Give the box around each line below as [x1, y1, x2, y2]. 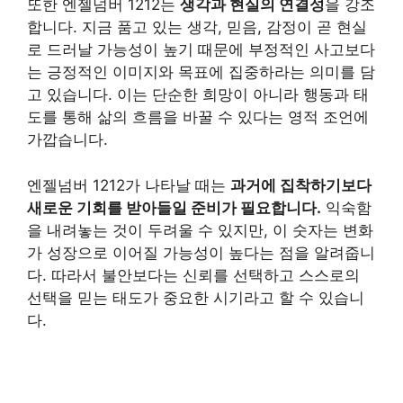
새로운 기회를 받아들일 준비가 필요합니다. [27, 198, 321, 217]
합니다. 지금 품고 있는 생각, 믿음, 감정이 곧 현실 [27, 18, 367, 36]
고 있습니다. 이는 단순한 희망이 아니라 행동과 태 [27, 85, 369, 103]
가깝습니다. [27, 130, 108, 148]
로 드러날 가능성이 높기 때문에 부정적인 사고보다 [27, 40, 375, 58]
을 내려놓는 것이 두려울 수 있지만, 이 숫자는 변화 [27, 220, 373, 239]
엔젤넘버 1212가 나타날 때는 [27, 175, 230, 194]
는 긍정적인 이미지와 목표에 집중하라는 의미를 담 [27, 63, 375, 81]
